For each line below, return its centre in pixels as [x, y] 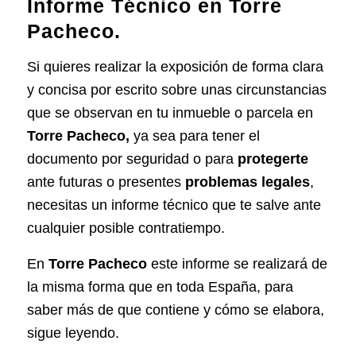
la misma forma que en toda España [141, 286]
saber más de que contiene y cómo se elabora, [175, 310]
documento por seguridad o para [132, 159]
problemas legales [247, 182]
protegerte [273, 159]
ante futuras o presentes [106, 182]
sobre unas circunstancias [242, 90]
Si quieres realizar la [93, 67]
